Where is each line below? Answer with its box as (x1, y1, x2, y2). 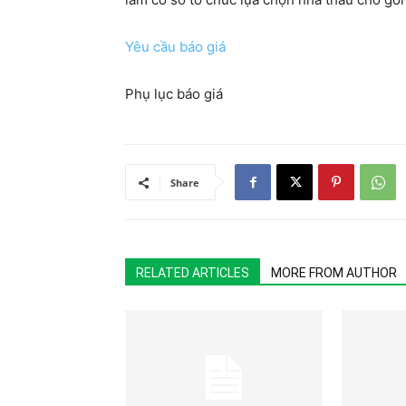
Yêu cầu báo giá (125, 38, 226, 55)
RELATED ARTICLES (136, 266, 249, 280)
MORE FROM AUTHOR (271, 266, 397, 280)
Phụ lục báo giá (125, 85, 223, 102)
